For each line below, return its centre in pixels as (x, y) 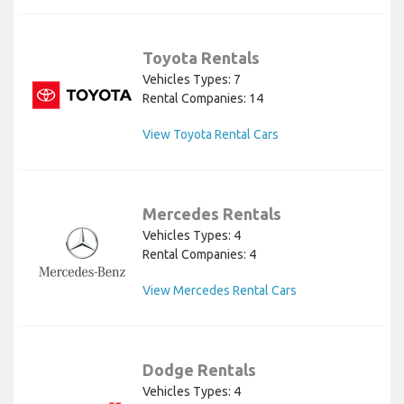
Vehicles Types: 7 (192, 79)
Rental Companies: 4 (199, 254)
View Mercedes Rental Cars (220, 290)
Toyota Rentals (201, 57)
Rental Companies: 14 (203, 98)
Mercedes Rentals (212, 213)
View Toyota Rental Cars (211, 134)
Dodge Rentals (199, 369)
